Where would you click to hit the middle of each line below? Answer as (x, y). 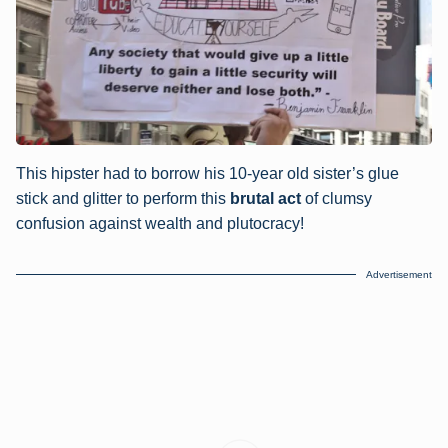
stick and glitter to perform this (123, 199)
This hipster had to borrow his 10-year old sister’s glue (207, 174)
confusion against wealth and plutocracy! (160, 224)
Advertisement (399, 274)
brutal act (265, 199)
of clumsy (336, 199)
